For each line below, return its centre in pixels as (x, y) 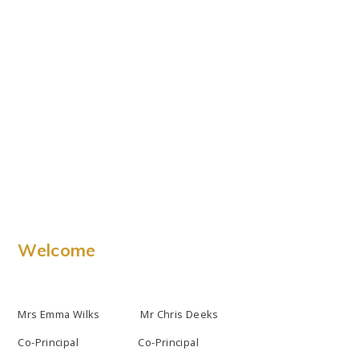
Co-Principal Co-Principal (109, 342)
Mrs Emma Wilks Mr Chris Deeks (118, 314)
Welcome (57, 250)
